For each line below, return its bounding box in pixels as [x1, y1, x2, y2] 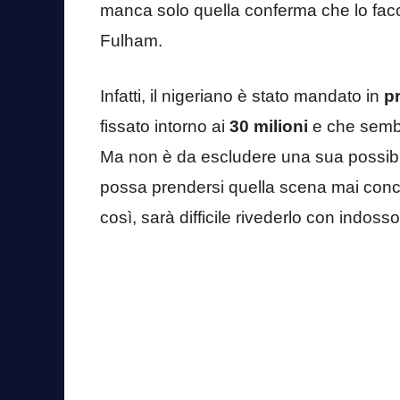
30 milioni [225, 117, 308, 137]
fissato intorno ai [100, 117, 225, 137]
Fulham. [100, 30, 162, 50]
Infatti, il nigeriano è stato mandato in [100, 87, 384, 106]
